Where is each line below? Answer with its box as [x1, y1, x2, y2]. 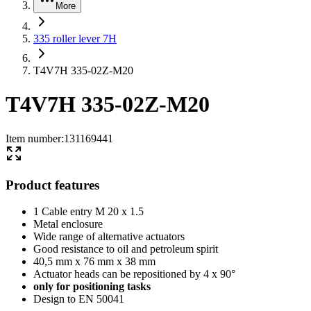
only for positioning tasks [33, 280, 151, 293]
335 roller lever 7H [33, 33, 117, 44]
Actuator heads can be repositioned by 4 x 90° [33, 268, 235, 280]
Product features [6, 177, 99, 192]
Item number [6, 132, 61, 144]
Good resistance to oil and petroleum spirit [33, 243, 218, 255]
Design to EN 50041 [33, 293, 124, 305]
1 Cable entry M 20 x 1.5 [33, 205, 144, 218]
